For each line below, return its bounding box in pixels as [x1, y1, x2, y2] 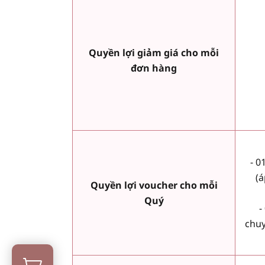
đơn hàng [131, 62, 177, 75]
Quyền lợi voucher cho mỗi [90, 179, 218, 192]
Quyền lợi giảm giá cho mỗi [89, 46, 219, 60]
